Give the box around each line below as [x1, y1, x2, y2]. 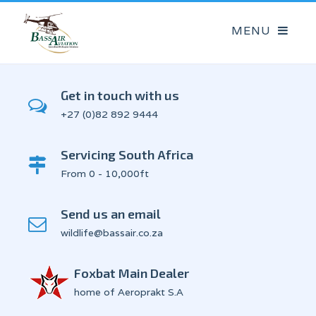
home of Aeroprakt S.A [74, 286, 183, 298]
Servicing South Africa [61, 147, 193, 162]
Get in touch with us [61, 87, 179, 103]
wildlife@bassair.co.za [61, 226, 163, 239]
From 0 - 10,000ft [61, 167, 149, 180]
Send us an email [61, 206, 161, 221]
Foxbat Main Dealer [74, 265, 189, 281]
